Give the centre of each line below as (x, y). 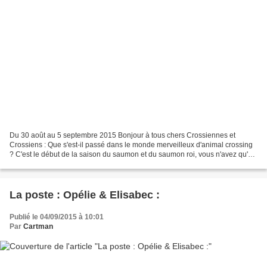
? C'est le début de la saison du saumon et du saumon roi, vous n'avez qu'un (133, 154)
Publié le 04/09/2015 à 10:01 (57, 217)
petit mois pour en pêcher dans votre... (71, 164)
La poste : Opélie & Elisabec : (85, 195)
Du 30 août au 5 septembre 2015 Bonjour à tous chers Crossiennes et (122, 135)
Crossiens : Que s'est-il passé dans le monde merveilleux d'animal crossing (131, 145)
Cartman (38, 226)
